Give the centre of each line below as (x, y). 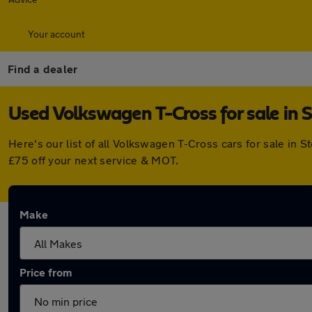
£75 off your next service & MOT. (94, 160)
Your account (56, 34)
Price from (46, 272)
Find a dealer (43, 69)
